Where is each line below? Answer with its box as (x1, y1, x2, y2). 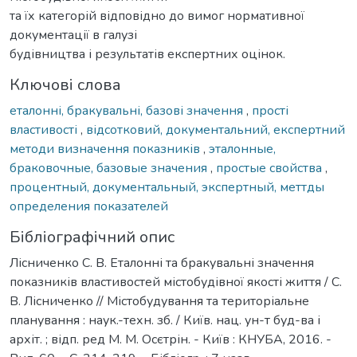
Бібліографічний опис (10, 226, 175, 248)
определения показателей (10, 197, 168, 215)
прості (252, 101, 288, 120)
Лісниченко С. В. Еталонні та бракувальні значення (10, 253, 314, 272)
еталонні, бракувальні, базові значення (10, 101, 246, 120)
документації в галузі (10, 25, 137, 44)
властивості (10, 120, 80, 139)
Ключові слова (10, 73, 121, 96)
